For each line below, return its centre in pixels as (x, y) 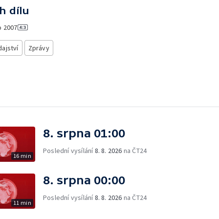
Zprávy (39, 48)
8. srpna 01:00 (84, 133)
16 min (22, 155)
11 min (22, 202)
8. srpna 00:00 (84, 180)
